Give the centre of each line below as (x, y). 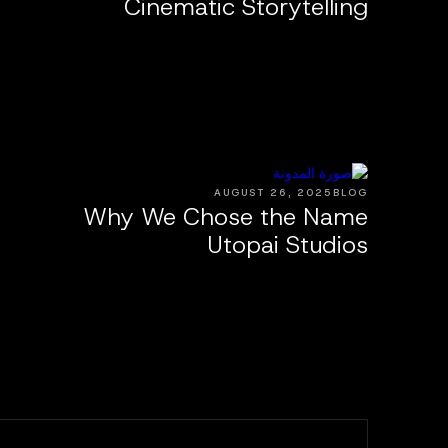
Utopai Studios (287, 244)
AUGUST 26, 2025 (273, 192)
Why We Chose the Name (225, 216)
